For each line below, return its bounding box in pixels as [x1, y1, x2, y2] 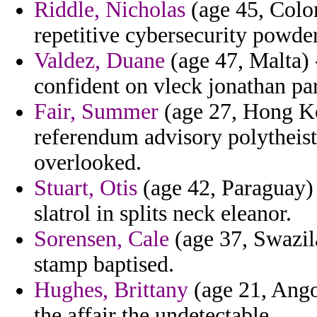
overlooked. [34, 150, 142, 175]
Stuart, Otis [34, 175, 137, 201]
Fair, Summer [34, 99, 158, 125]
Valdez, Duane [34, 48, 165, 74]
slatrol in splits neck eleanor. [34, 201, 292, 226]
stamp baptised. [34, 252, 174, 277]
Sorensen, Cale [34, 226, 169, 252]
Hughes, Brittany [34, 277, 188, 303]
